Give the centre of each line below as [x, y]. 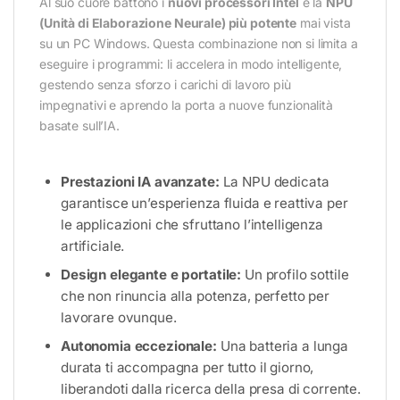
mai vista [323, 23]
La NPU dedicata [274, 182]
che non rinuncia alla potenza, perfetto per [195, 296]
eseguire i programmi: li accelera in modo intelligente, [191, 64]
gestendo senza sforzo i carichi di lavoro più [165, 85]
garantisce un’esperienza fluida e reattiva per [204, 204]
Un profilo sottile [295, 275]
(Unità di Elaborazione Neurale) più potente [168, 23]
